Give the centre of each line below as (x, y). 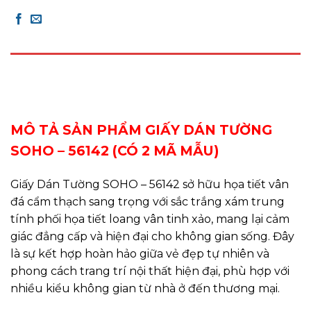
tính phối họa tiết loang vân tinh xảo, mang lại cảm (150, 219)
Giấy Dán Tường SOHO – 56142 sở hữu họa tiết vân (150, 184)
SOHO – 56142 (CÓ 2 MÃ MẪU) (115, 150)
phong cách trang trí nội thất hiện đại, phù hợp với (150, 271)
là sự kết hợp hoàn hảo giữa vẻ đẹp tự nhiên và (140, 253)
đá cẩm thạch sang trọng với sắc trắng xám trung (148, 201)
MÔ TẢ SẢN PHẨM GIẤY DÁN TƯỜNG (141, 129)
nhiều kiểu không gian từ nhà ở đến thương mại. (145, 288)
